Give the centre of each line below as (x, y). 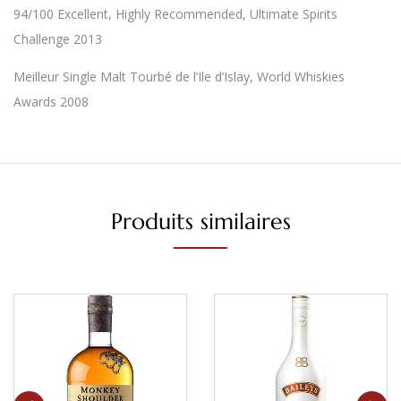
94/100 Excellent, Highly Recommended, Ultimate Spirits (175, 14)
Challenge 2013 (58, 39)
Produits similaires (200, 222)
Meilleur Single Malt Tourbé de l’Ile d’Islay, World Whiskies (179, 77)
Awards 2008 (51, 102)
